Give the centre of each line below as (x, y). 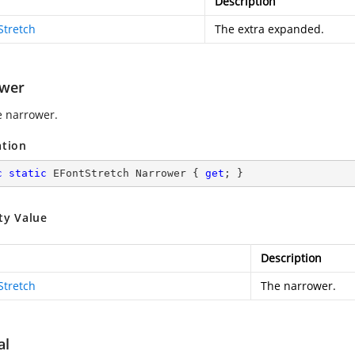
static (28, 173)
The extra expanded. (269, 29)
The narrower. (298, 286)
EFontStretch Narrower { (126, 173)
